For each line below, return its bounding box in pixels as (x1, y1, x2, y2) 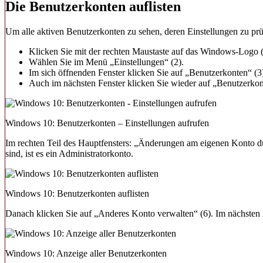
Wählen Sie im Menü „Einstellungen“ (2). (29, 56, 184, 67)
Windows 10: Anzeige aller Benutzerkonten (5, 248, 167, 258)
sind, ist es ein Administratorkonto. (5, 148, 133, 159)
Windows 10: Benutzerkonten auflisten (5, 188, 149, 198)
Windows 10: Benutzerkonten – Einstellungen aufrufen (5, 117, 209, 128)
